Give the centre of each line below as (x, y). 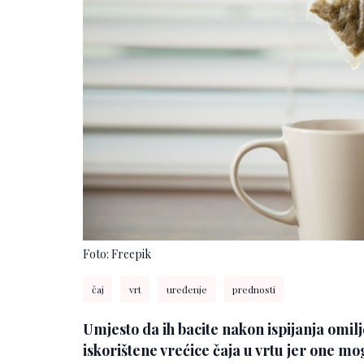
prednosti (253, 289)
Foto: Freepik (117, 253)
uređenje (186, 289)
